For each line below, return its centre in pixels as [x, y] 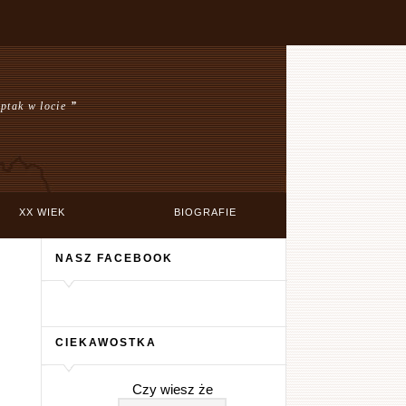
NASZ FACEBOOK [114, 258]
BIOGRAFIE [205, 212]
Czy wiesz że [172, 389]
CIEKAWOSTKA [106, 342]
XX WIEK [42, 212]
